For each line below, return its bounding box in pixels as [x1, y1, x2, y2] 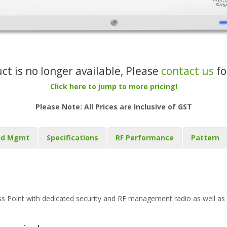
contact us [161, 64, 214, 78]
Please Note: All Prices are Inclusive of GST [35, 102, 192, 111]
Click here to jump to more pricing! [50, 82, 177, 91]
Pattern [191, 133, 219, 142]
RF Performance [116, 133, 174, 142]
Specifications [47, 133, 98, 142]
